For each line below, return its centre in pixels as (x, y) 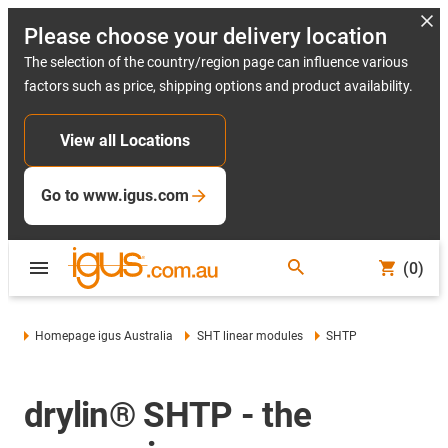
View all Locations (125, 140)
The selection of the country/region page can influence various (216, 62)
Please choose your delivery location (205, 36)
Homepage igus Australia (104, 336)
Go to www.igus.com (115, 195)
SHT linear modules (249, 336)
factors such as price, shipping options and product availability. (218, 86)
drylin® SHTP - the (168, 415)
